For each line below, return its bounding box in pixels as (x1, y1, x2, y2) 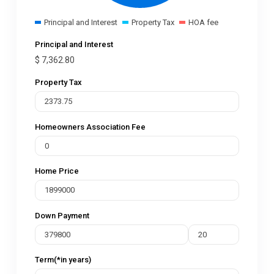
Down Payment (35, 210, 89, 220)
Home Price (35, 166, 79, 176)
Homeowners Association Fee (35, 122, 146, 131)
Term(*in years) (35, 255, 91, 264)
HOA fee (188, 18, 218, 27)
